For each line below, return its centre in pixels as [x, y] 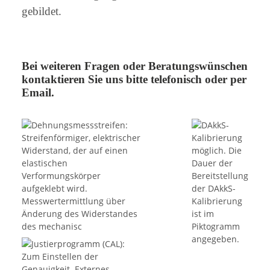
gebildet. [42, 11]
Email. [38, 92]
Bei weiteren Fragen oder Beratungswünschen [135, 66]
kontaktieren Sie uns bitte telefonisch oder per [134, 79]
